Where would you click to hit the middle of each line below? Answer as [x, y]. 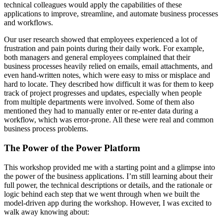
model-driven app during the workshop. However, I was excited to [108, 203]
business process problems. [46, 129]
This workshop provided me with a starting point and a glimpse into [110, 167]
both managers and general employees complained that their [97, 57]
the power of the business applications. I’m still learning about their [108, 176]
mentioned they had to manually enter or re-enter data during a [101, 111]
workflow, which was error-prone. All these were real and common [109, 120]
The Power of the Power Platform [72, 148]
